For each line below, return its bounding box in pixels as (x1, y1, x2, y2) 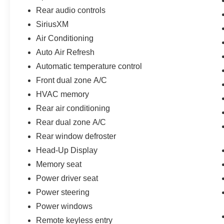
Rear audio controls (36, 6, 106, 15)
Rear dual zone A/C (36, 118, 106, 127)
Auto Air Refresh (36, 48, 95, 57)
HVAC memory (36, 90, 89, 99)
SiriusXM (36, 20, 69, 29)
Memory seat (36, 160, 82, 169)
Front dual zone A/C (36, 76, 107, 85)
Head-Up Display (36, 146, 98, 155)
